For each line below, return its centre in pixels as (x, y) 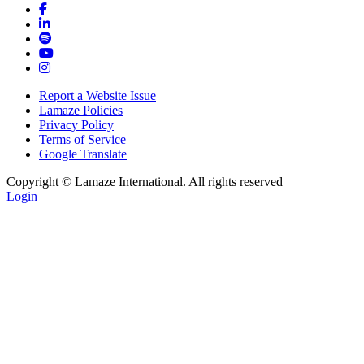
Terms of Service (82, 139)
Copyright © (41, 181)
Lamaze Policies (81, 110)
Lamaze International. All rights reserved (179, 181)
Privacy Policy (76, 124)
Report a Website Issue (97, 95)
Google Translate (83, 154)
